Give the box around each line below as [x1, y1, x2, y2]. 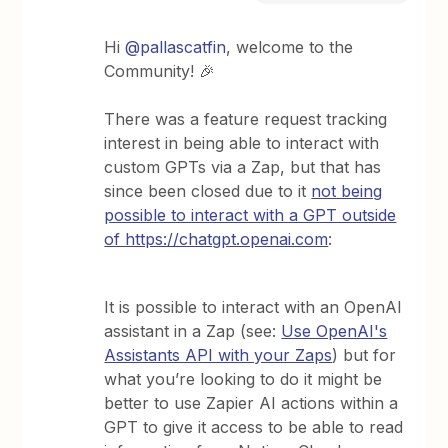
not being [311, 181, 383, 201]
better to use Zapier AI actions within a [104, 393, 399, 413]
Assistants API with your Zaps [104, 345, 333, 365]
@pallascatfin [125, 37, 227, 57]
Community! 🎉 [104, 61, 216, 81]
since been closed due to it [104, 181, 312, 201]
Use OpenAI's [281, 321, 388, 341]
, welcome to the [226, 37, 354, 57]
